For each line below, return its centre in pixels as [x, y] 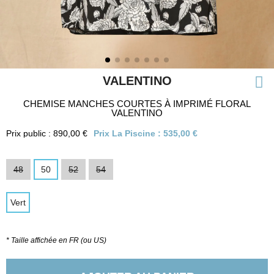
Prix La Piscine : [128, 133]
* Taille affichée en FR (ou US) [56, 240]
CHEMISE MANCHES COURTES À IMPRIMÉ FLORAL [137, 104]
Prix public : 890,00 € [47, 133]
